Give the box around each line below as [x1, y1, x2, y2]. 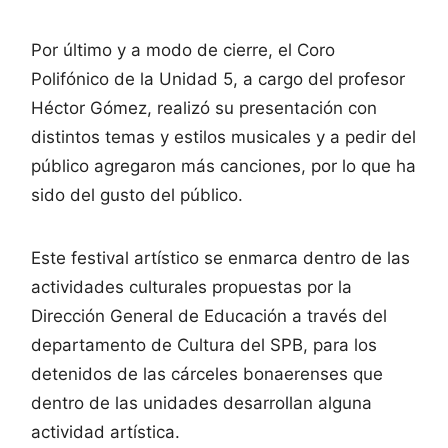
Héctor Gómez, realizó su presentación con [31, 97, 377, 118]
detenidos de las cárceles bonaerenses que [31, 363, 383, 384]
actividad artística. [31, 421, 180, 442]
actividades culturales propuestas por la [31, 276, 352, 297]
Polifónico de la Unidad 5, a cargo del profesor [31, 68, 405, 89]
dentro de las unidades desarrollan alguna [31, 392, 372, 413]
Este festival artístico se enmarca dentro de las [31, 247, 410, 268]
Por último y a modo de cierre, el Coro [31, 39, 335, 60]
